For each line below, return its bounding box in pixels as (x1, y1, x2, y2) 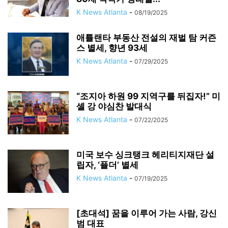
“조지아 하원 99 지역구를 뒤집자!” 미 (76, 91, 220, 101)
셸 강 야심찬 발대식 (76, 101, 152, 111)
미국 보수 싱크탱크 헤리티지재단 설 (76, 150, 214, 160)
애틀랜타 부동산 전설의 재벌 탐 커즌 (76, 33, 216, 43)
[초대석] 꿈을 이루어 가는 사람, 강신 (76, 208, 217, 218)
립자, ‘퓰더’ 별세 (76, 160, 138, 170)
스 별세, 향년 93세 (76, 43, 148, 53)
